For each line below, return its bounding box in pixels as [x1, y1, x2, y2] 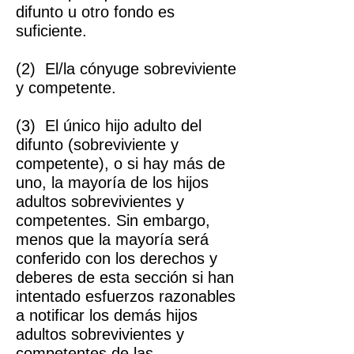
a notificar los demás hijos [16, 307, 198, 324]
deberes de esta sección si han [16, 269, 234, 286]
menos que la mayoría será [16, 231, 209, 248]
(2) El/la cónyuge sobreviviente [16, 60, 236, 77]
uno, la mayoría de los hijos [16, 174, 209, 191]
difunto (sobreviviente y [16, 136, 179, 153]
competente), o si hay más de [16, 155, 225, 172]
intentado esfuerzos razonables [16, 288, 235, 305]
